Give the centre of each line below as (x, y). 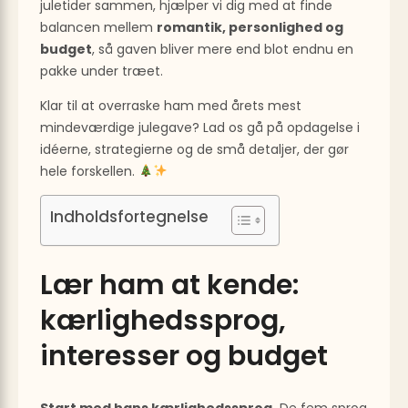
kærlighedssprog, (163, 321)
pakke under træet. (102, 71)
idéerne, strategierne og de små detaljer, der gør (194, 149)
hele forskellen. (89, 171)
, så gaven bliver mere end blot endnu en (223, 49)
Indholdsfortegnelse (129, 216)
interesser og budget (184, 357)
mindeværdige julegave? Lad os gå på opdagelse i (200, 127)
